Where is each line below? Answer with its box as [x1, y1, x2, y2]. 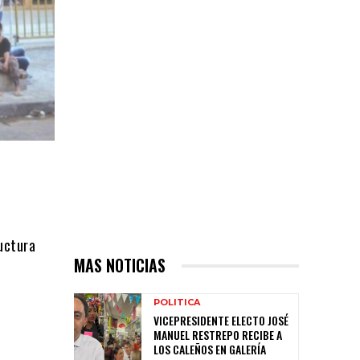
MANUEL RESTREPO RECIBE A [153, 326, 282, 344]
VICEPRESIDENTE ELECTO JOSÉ [153, 312, 288, 329]
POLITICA [153, 297, 200, 309]
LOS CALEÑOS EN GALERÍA [153, 341, 266, 358]
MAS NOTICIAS [74, 253, 166, 278]
